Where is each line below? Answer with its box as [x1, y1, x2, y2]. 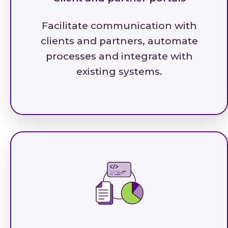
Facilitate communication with [41, 20, 197, 32]
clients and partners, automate [40, 35, 198, 47]
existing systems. [76, 66, 162, 77]
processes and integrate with [45, 50, 193, 62]
